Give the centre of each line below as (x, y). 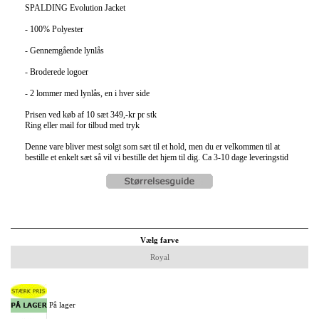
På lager (61, 304)
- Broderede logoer (57, 72)
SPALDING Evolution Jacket (75, 8)
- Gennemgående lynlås (64, 51)
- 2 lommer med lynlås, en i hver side (87, 93)
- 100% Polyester (54, 29)
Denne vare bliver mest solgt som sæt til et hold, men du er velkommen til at (152, 147)
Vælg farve (159, 240)
